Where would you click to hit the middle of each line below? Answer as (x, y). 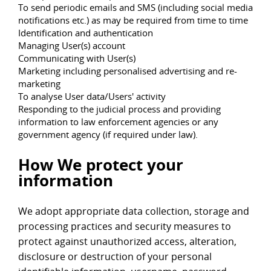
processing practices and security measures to (125, 227)
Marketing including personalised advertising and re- (128, 71)
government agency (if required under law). (108, 135)
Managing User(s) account (72, 46)
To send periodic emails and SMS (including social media (135, 8)
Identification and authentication (86, 33)
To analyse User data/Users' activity (92, 96)
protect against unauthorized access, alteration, (127, 242)
